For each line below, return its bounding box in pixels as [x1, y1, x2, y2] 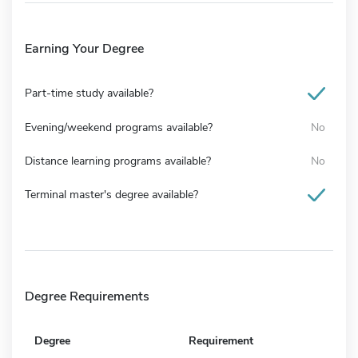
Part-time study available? [25, 85, 153, 101]
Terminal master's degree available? [25, 186, 198, 202]
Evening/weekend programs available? [25, 119, 213, 135]
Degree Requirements [25, 287, 149, 305]
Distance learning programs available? [25, 153, 211, 169]
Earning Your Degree [25, 39, 144, 58]
